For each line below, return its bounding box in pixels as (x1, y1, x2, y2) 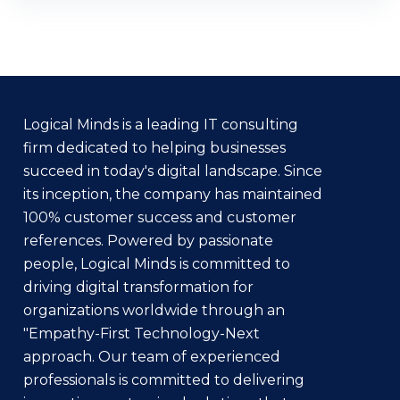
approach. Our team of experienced (23, 348, 280, 366)
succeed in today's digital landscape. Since (23, 162, 322, 180)
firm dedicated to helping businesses (23, 139, 286, 157)
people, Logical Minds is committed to (23, 255, 290, 273)
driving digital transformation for (23, 279, 254, 296)
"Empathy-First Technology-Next (23, 325, 260, 343)
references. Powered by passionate (23, 232, 273, 250)
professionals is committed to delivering (23, 371, 304, 389)
